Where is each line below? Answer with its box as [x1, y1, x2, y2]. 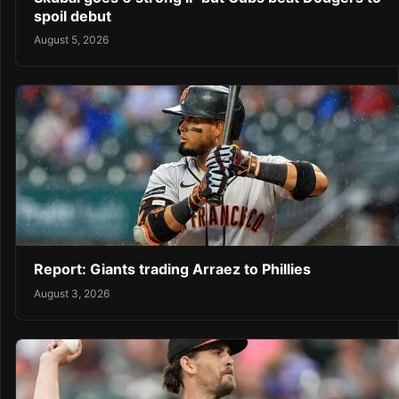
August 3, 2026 [34, 286, 110, 300]
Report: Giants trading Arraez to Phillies [34, 260, 311, 279]
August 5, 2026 [34, 33, 109, 47]
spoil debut [34, 7, 111, 25]
